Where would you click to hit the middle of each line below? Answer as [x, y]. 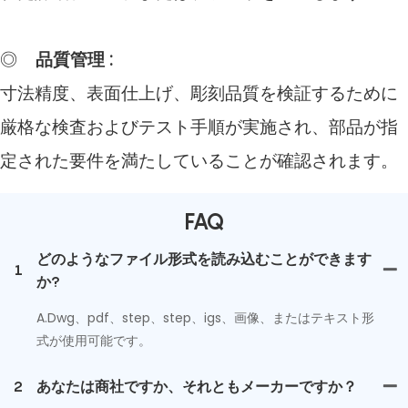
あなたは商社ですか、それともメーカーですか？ [197, 386]
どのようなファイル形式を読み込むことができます [204, 258]
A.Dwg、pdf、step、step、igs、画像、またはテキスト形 [205, 317]
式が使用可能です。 [94, 340]
